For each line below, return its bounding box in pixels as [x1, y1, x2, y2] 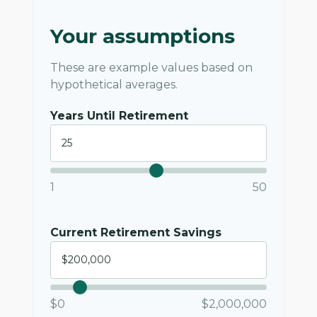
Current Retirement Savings [50, 226, 221, 239]
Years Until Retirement [50, 109, 188, 122]
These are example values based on [50, 61, 253, 74]
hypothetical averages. [50, 78, 178, 91]
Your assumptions [50, 24, 235, 48]
